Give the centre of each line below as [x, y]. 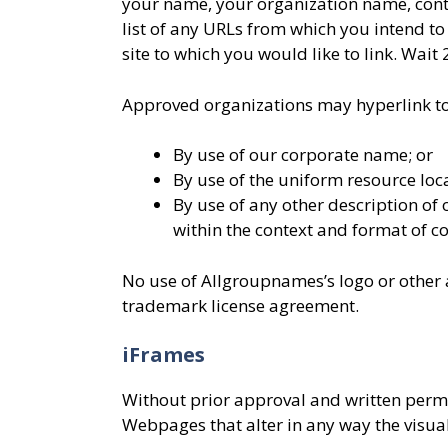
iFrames [163, 354]
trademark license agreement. [240, 305]
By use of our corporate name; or [303, 154]
